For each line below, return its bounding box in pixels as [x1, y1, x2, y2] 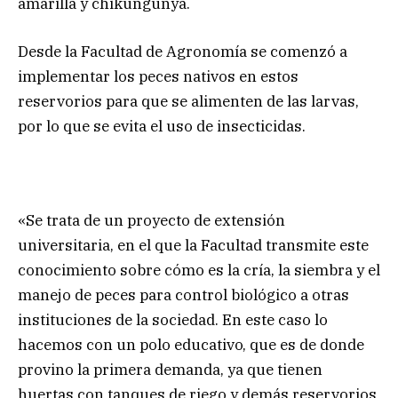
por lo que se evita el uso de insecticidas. [18, 116, 306, 137]
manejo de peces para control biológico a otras [18, 285, 349, 306]
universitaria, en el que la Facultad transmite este [18, 235, 369, 256]
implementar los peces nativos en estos [18, 67, 298, 87]
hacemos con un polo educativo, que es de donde [18, 335, 364, 355]
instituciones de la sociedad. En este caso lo [18, 310, 328, 330]
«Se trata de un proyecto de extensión [18, 211, 285, 231]
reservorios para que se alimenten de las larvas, [18, 92, 359, 112]
